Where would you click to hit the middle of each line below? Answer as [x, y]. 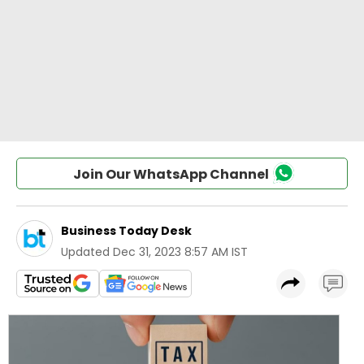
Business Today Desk [126, 231]
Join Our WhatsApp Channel [171, 174]
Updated [85, 252]
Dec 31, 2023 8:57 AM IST [180, 252]
